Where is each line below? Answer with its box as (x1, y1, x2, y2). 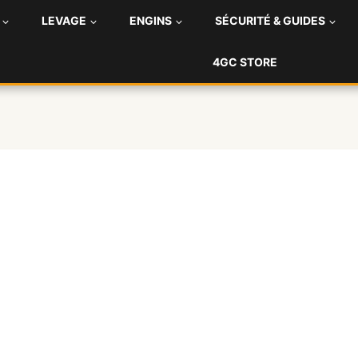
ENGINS (129, 14, 172, 27)
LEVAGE (42, 14, 86, 27)
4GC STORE (212, 55, 277, 69)
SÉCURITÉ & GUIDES (215, 14, 325, 27)
